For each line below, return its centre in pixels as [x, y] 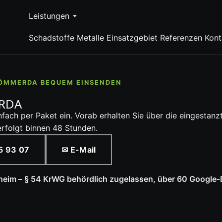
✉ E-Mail [79, 149]
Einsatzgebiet [132, 37]
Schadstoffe [51, 37]
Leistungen [49, 16]
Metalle [90, 37]
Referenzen [181, 37]
